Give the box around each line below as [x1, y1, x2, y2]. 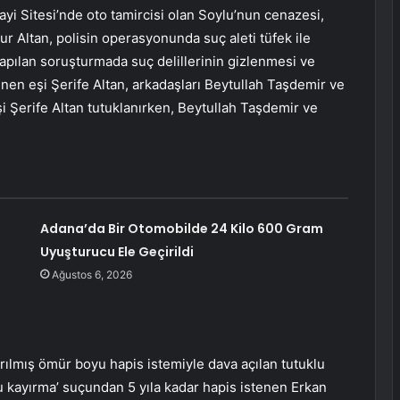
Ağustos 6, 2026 [51, 268, 132, 282]
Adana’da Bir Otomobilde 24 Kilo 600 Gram [39, 220, 323, 238]
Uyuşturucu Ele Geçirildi [39, 243, 194, 262]
